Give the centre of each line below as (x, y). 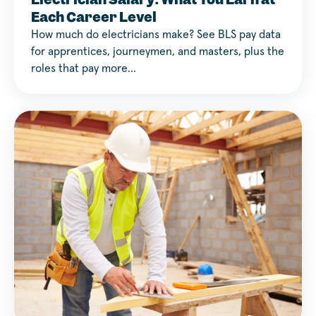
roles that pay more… (84, 69)
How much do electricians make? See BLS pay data (156, 35)
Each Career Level (94, 18)
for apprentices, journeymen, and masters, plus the (158, 52)
